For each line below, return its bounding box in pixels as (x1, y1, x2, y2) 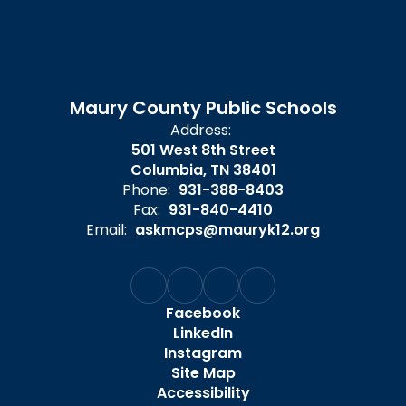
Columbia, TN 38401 (130, 159, 276, 180)
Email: (86, 219, 127, 240)
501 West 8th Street (130, 140, 275, 160)
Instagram (164, 343, 242, 363)
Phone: (122, 179, 170, 200)
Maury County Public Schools (69, 95, 337, 121)
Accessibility (156, 382, 250, 403)
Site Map (170, 362, 236, 383)
